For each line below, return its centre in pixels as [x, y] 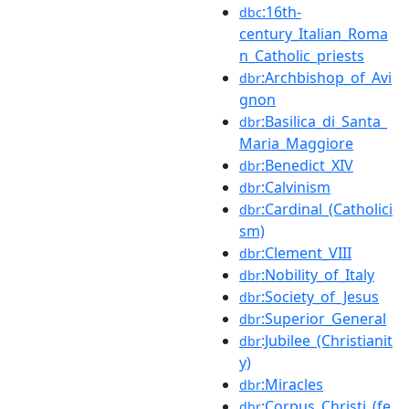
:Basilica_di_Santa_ [324, 121]
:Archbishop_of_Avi [326, 77]
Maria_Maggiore [296, 143]
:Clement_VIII [306, 252]
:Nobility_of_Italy [318, 274]
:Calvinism [296, 187]
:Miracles [292, 384]
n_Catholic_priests [302, 55]
